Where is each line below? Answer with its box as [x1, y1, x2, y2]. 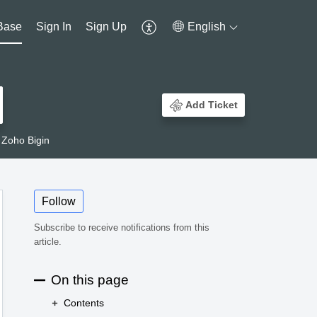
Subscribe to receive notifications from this [34, 222, 209, 234]
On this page [51, 272, 129, 287]
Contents [63, 297, 104, 309]
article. [34, 236, 62, 248]
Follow [42, 195, 76, 208]
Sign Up [86, 20, 127, 33]
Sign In [36, 20, 72, 33]
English [188, 20, 226, 33]
